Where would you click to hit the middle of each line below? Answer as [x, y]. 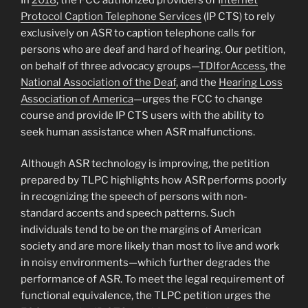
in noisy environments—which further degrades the [145, 263]
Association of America [77, 99]
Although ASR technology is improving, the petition [145, 164]
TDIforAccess [232, 66]
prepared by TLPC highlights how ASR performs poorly [154, 180]
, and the [197, 82]
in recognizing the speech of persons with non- [134, 197]
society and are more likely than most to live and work [150, 246]
